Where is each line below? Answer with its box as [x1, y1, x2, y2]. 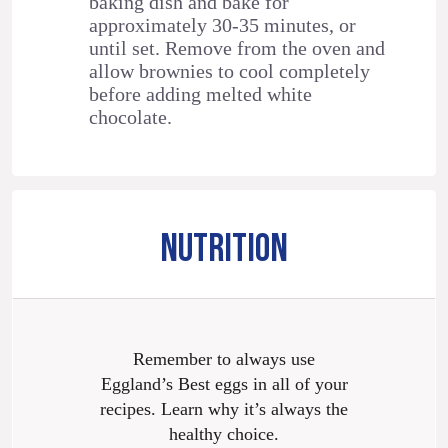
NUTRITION [160, 225, 288, 273]
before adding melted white [89, 82, 313, 105]
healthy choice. [169, 423, 279, 444]
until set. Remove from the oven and [89, 36, 386, 59]
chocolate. [89, 105, 173, 128]
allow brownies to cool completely [89, 59, 371, 82]
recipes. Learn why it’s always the [100, 398, 348, 419]
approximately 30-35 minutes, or [89, 13, 357, 36]
